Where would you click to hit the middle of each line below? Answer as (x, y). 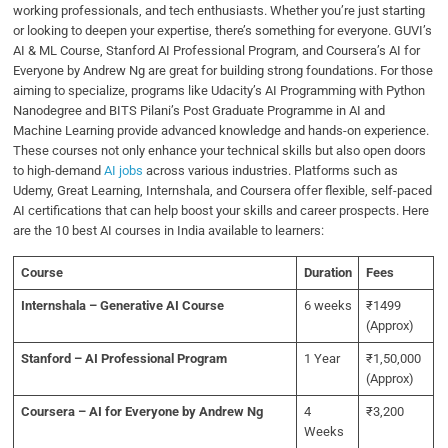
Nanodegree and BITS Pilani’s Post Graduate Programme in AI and (199, 111)
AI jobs (124, 171)
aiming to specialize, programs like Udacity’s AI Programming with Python (219, 91)
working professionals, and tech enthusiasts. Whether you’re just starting (219, 11)
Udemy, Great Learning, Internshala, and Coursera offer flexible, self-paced (223, 191)
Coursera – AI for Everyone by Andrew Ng (141, 412)
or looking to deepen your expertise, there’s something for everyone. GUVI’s (223, 31)
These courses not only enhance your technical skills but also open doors (220, 151)
